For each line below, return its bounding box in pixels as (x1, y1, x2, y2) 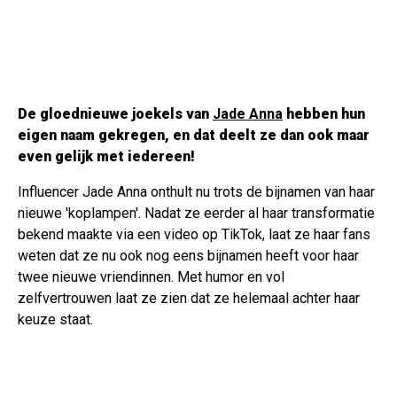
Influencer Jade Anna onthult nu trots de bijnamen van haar (18, 183, 375, 201)
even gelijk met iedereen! (18, 148, 195, 166)
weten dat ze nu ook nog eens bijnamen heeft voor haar (18, 247, 359, 265)
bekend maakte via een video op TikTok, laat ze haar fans (18, 226, 370, 244)
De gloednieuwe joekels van (18, 105, 213, 123)
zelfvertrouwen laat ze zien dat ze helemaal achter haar (18, 290, 360, 307)
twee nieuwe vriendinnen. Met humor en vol (18, 269, 284, 286)
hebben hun (283, 105, 365, 123)
